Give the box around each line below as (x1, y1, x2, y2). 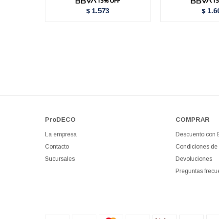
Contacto (45, 143, 69, 151)
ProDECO (45, 116, 76, 124)
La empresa (45, 131, 77, 138)
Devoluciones (175, 155, 212, 163)
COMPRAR (175, 116, 210, 124)
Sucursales (45, 155, 75, 163)
